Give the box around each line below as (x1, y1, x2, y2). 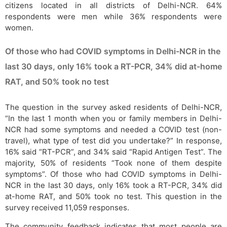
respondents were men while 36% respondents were (5, 12, 222, 21)
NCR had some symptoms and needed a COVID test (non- (5, 125, 222, 134)
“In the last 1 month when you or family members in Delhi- (5, 113, 222, 123)
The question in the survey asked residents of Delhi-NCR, (5, 102, 222, 112)
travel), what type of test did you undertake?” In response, (5, 136, 222, 145)
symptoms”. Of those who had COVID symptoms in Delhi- (5, 169, 222, 179)
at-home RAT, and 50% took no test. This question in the (5, 192, 222, 201)
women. (5, 23, 33, 32)
